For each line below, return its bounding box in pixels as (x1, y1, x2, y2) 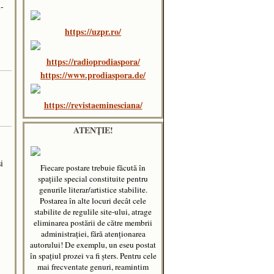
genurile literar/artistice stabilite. (39, 183, 147, 195)
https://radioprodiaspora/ (46, 55, 140, 68)
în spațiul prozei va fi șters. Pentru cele (29, 250, 157, 261)
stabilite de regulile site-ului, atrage (34, 206, 152, 217)
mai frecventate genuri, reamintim (37, 261, 149, 272)
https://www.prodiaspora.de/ (40, 68, 146, 81)
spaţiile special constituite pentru (38, 172, 148, 184)
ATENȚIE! (73, 123, 113, 136)
